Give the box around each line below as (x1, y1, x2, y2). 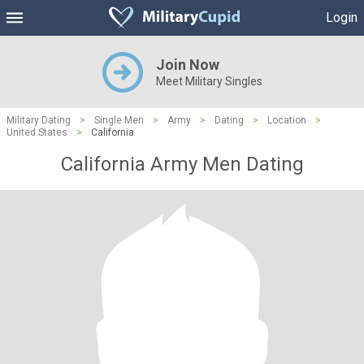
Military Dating (6, 115, 71, 126)
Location (267, 115, 306, 126)
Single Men (94, 115, 144, 126)
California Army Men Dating (60, 153, 304, 175)
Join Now (155, 56, 219, 73)
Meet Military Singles (155, 75, 262, 88)
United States (6, 127, 67, 138)
